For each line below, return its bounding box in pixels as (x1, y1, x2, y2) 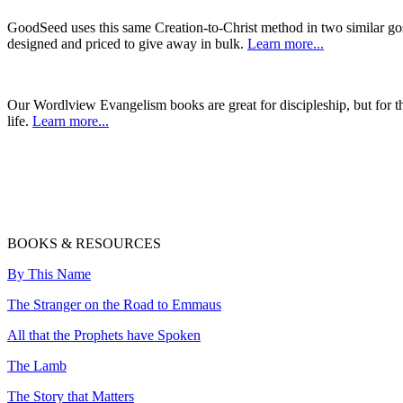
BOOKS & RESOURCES (7, 236, 161, 251)
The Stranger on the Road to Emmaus (7, 297, 221, 312)
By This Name (7, 266, 91, 282)
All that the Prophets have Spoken (7, 327, 201, 343)
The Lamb (7, 358, 67, 373)
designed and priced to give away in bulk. (7, 36, 247, 51)
